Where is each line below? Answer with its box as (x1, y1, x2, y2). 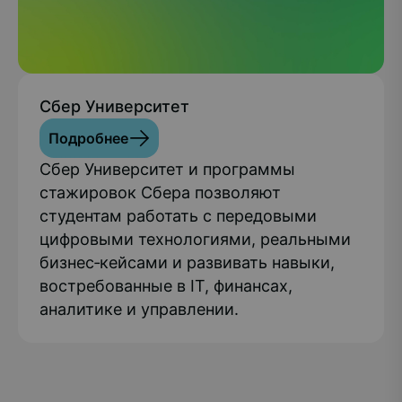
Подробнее (48, 129, 128, 147)
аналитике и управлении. (39, 300, 243, 319)
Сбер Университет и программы (39, 160, 295, 179)
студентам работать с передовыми (39, 206, 317, 225)
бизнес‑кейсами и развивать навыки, (39, 253, 335, 272)
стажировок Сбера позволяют (39, 183, 281, 202)
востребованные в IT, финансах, (39, 276, 293, 295)
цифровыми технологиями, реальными (39, 230, 351, 249)
